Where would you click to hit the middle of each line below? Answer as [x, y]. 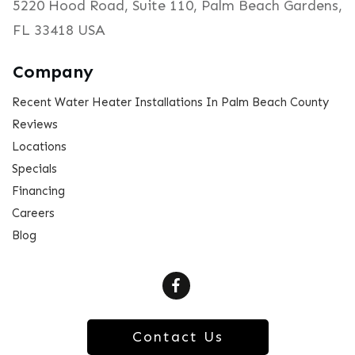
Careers [33, 214]
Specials [34, 169]
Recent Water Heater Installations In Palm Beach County [170, 103]
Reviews [35, 125]
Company [53, 72]
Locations [39, 147]
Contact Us [177, 336]
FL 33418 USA [59, 31]
